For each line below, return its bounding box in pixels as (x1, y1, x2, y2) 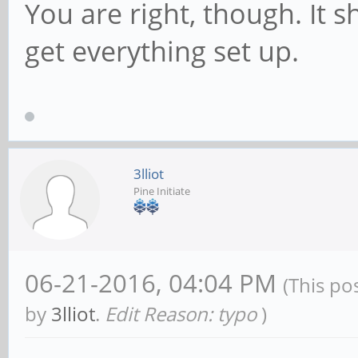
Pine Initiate (133, 184, 190, 199)
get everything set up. (25, 33, 299, 70)
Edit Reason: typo (105, 300, 257, 328)
